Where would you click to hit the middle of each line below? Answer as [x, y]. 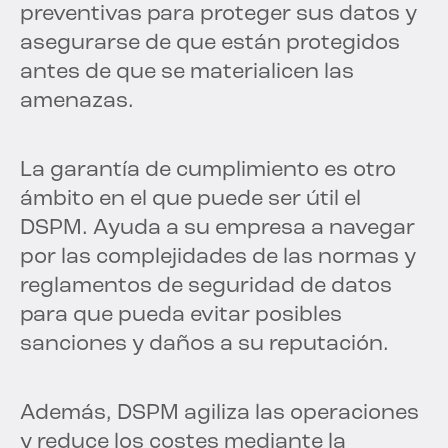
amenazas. [77, 101]
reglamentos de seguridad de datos [206, 286]
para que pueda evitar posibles [181, 315]
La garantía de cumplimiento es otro [208, 170]
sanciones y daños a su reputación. [204, 344]
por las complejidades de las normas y [218, 257]
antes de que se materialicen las [187, 72]
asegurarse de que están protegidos [210, 43]
